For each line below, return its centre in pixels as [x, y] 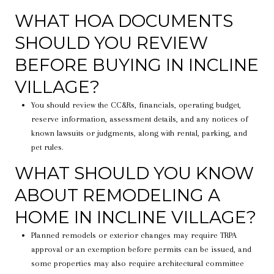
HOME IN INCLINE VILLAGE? [135, 217]
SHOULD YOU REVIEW [111, 43]
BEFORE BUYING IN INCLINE [137, 65]
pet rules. [47, 147]
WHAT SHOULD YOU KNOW [134, 173]
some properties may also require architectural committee [137, 263]
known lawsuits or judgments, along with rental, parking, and [139, 133]
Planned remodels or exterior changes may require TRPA [134, 235]
